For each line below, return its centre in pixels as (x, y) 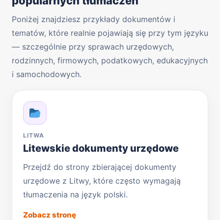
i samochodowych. (47, 74)
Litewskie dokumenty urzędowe (101, 148)
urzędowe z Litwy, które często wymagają (102, 180)
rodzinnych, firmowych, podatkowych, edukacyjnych (110, 60)
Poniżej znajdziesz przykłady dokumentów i (94, 19)
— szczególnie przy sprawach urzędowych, (93, 46)
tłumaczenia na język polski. (75, 194)
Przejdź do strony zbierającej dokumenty (100, 167)
